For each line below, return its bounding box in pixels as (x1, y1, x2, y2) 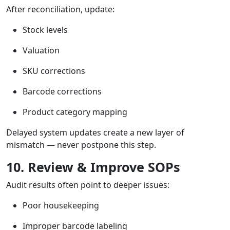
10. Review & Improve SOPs (6, 158, 180, 176)
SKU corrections (23, 65, 85, 77)
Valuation (23, 45, 60, 56)
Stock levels (23, 24, 68, 36)
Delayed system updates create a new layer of (6, 127, 184, 139)
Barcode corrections (23, 86, 102, 98)
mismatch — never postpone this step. (6, 139, 156, 151)
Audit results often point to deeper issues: (6, 179, 169, 191)
